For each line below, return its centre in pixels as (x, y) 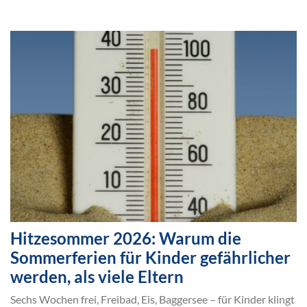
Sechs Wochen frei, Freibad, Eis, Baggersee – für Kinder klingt (152, 299)
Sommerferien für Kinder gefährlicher (150, 257)
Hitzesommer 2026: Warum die (126, 238)
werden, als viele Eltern (97, 276)
